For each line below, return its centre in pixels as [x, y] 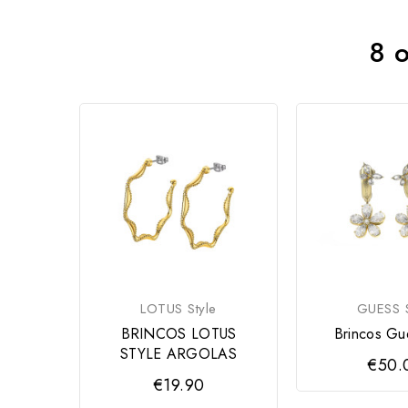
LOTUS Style [178, 308]
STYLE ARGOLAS [178, 353]
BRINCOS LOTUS [178, 333]
